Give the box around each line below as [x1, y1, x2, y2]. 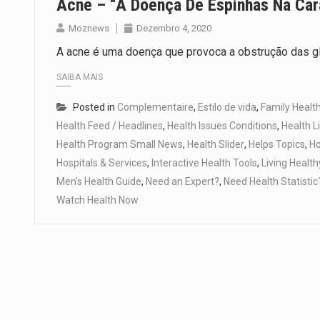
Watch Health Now [56, 194, 139, 206]
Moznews [69, 23, 109, 34]
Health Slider [187, 139, 244, 151]
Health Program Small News [56, 139, 183, 151]
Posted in [73, 101, 117, 114]
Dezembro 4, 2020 [136, 23, 211, 34]
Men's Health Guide [56, 176, 141, 188]
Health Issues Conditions [167, 120, 277, 132]
